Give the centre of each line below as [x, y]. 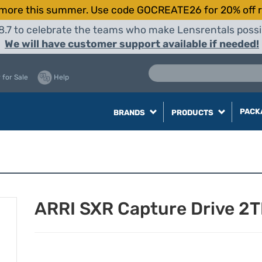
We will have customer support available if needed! [132, 44]
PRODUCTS [193, 113]
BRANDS [130, 113]
